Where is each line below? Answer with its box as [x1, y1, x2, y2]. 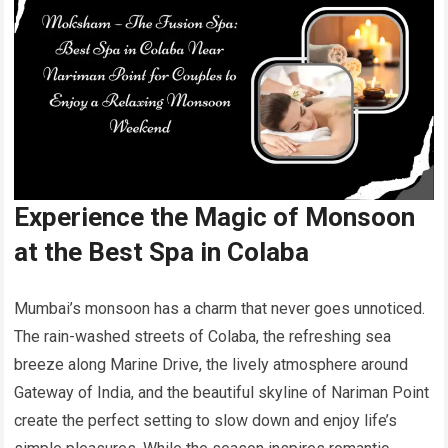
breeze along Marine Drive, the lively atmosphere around [14, 355, 409, 375]
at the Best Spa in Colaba [14, 237, 310, 268]
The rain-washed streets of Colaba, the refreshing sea [14, 327, 392, 347]
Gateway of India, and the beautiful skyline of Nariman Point [14, 383, 430, 403]
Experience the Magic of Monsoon [14, 202, 416, 233]
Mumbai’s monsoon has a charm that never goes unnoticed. [14, 299, 426, 319]
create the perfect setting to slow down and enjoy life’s [14, 411, 398, 431]
